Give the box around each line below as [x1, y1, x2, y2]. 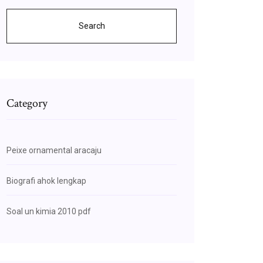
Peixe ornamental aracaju [6, 146, 102, 155]
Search [78, 21, 105, 31]
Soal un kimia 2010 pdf [6, 207, 91, 216]
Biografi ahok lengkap [6, 176, 86, 186]
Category [6, 96, 48, 111]
